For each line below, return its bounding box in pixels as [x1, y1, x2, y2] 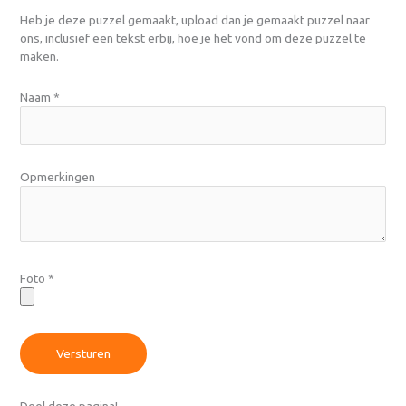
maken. [20, 49, 60, 64]
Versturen [56, 346, 111, 362]
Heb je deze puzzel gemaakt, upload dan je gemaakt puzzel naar [20, 13, 371, 28]
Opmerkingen [20, 169, 96, 184]
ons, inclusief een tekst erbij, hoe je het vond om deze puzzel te [20, 31, 367, 46]
